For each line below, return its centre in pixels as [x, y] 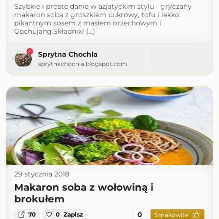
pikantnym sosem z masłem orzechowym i [88, 23]
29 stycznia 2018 [42, 174]
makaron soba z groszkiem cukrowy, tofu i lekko [97, 15]
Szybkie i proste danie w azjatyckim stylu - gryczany [103, 6]
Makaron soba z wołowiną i [84, 187]
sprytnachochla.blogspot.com [83, 64]
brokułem [39, 199]
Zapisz [74, 214]
